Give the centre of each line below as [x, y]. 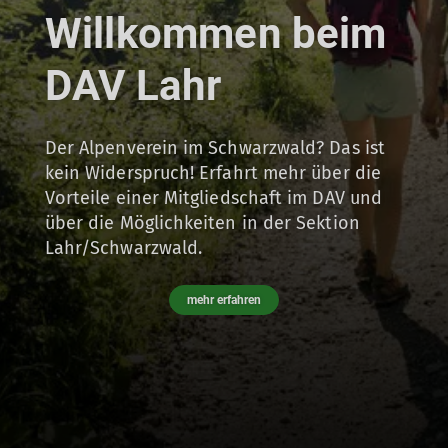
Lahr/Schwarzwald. [123, 247]
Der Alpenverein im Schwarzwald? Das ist [214, 147]
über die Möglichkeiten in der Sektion [202, 222]
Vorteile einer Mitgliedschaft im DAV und [213, 197]
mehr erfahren [224, 299]
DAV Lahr [133, 85]
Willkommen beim [215, 33]
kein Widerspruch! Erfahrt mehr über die [212, 172]
